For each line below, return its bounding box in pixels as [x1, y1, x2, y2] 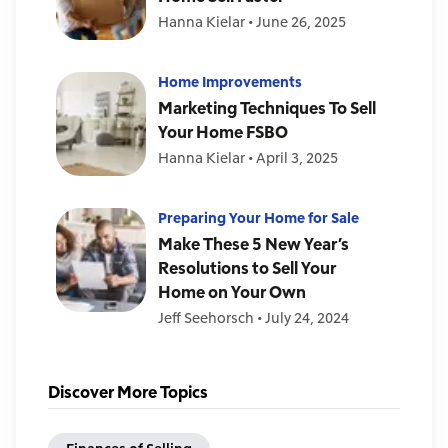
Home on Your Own [158, 281, 306, 303]
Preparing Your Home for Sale [158, 208, 359, 228]
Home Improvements [158, 72, 302, 92]
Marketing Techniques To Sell [158, 97, 376, 119]
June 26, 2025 [256, 12, 346, 32]
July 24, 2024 [265, 308, 349, 328]
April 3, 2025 [256, 148, 338, 168]
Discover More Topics [48, 381, 208, 403]
